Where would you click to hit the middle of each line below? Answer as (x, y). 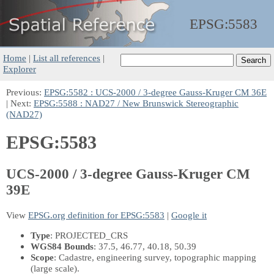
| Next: (20, 103)
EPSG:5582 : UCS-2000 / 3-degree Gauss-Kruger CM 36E (155, 92)
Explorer (20, 69)
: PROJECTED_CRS (89, 235)
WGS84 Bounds (62, 246)
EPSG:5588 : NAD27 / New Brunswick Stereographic (136, 103)
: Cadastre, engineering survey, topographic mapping (155, 257)
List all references (67, 58)
